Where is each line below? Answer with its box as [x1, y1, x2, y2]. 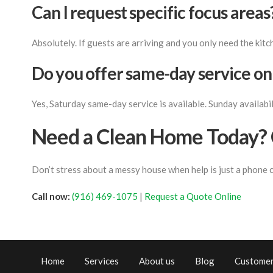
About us [139, 255, 175, 266]
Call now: [32, 191, 70, 202]
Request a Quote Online [144, 191, 241, 202]
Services [85, 255, 119, 266]
